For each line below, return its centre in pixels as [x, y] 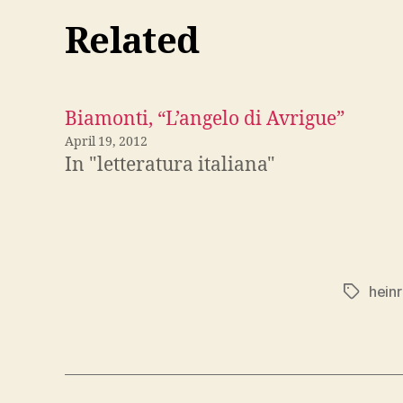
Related [132, 43]
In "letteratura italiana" [170, 166]
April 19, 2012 [106, 142]
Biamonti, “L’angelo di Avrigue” [205, 120]
